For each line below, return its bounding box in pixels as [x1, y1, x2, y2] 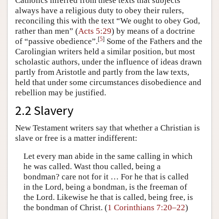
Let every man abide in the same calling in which [23, 152, 193, 161]
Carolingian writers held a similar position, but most [15, 46, 195, 56]
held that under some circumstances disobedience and [15, 77, 201, 87]
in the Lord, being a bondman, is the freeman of [23, 182, 187, 192]
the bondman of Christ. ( [23, 203, 108, 213]
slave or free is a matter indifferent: [15, 133, 137, 143]
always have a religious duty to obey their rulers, [15, 5, 184, 15]
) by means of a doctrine [111, 26, 195, 36]
